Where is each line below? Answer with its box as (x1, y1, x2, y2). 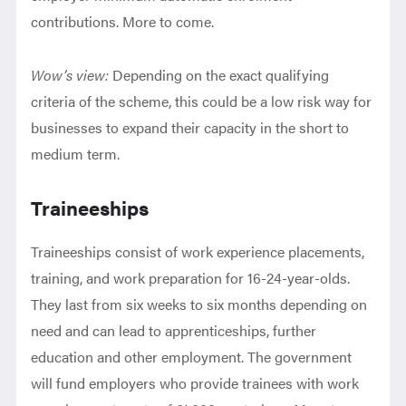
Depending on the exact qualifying (112, 64, 330, 85)
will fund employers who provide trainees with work (31, 372, 360, 393)
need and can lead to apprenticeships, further (31, 320, 317, 341)
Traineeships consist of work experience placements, (31, 241, 365, 262)
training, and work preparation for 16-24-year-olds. (31, 267, 351, 288)
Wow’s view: (31, 64, 113, 85)
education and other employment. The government (31, 346, 353, 367)
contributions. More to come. (31, 11, 215, 32)
